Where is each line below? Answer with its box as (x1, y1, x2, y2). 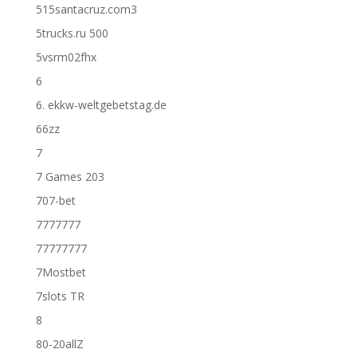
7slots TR (35, 288, 84, 304)
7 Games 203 (35, 169, 104, 184)
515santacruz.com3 (35, 2, 137, 17)
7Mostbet (35, 265, 86, 280)
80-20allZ (35, 336, 84, 351)
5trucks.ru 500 (35, 25, 108, 41)
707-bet (35, 193, 76, 208)
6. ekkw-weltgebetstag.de (35, 97, 167, 112)
